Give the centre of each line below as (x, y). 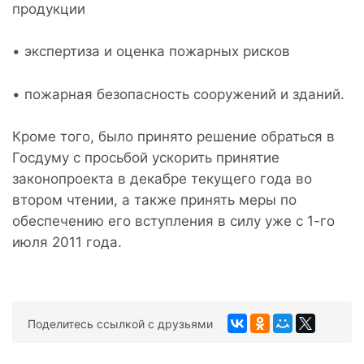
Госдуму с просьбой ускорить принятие (146, 158)
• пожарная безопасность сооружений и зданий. (178, 94)
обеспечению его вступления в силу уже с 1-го (173, 221)
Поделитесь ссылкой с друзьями (120, 323)
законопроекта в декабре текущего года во (162, 179)
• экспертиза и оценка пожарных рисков (151, 52)
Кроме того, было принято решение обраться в (173, 136)
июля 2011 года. (67, 242)
